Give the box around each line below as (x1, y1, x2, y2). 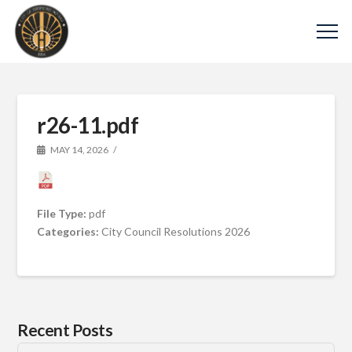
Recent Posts (17, 319, 113, 339)
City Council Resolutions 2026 (101, 224, 251, 238)
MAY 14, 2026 (49, 144, 109, 156)
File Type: (37, 206, 90, 220)
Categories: (37, 224, 102, 238)
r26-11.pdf (37, 112, 139, 138)
